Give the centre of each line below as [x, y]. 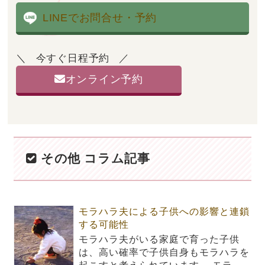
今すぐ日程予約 [73, 58]
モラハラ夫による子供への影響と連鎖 [164, 212]
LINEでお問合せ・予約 [100, 18]
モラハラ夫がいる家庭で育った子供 [159, 240]
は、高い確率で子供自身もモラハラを [164, 253]
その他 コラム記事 [94, 159]
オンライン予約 [104, 79]
